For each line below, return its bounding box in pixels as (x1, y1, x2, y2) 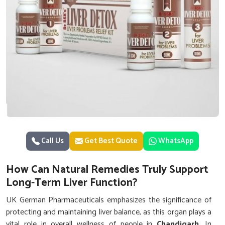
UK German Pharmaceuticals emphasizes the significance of (6, 193, 211, 207)
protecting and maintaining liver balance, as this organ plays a (6, 205, 211, 219)
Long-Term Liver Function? (6, 174, 138, 192)
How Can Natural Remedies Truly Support (6, 161, 208, 179)
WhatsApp (158, 135, 193, 147)
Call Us (40, 135, 64, 147)
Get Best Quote (83, 135, 138, 147)
